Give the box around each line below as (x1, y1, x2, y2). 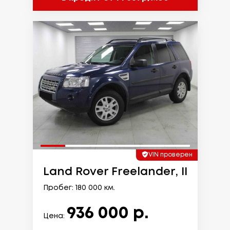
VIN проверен (148, 151, 193, 158)
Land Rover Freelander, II (43, 166, 187, 177)
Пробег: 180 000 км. (43, 184, 115, 191)
